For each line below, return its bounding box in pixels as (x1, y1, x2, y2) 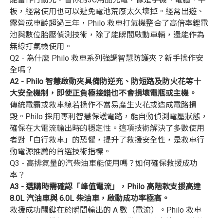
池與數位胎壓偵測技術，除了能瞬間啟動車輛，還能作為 (10, 30, 204, 39)
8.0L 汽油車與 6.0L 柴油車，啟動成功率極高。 (10, 194, 169, 203)
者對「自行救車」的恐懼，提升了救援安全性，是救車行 (10, 135, 204, 145)
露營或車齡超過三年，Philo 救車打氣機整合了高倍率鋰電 (10, 18, 208, 28)
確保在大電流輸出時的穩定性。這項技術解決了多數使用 (10, 124, 204, 133)
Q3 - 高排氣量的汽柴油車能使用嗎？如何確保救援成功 (10, 159, 198, 168)
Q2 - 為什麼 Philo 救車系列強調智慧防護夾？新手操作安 (10, 54, 203, 63)
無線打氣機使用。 (10, 42, 72, 51)
